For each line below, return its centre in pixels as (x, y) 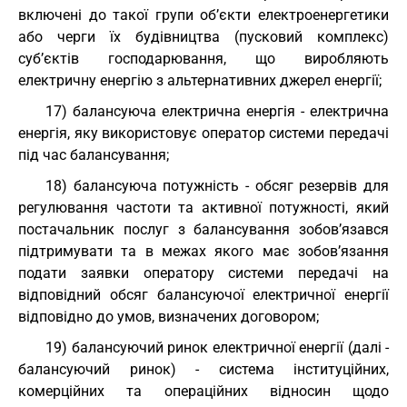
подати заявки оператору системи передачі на (203, 273)
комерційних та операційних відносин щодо (203, 391)
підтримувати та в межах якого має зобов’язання (203, 251)
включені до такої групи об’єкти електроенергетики (203, 15)
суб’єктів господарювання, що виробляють (203, 59)
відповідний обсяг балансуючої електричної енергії (203, 295)
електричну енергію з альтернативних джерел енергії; (200, 80)
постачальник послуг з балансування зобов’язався (203, 229)
